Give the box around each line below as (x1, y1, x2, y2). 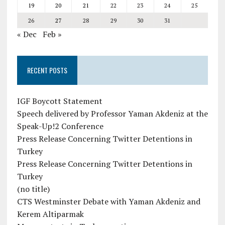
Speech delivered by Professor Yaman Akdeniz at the (17, 108, 208, 119)
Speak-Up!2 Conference (17, 121, 103, 132)
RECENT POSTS (27, 65, 67, 75)
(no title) (17, 183, 50, 194)
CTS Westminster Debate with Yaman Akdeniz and (17, 196, 200, 207)
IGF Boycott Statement (17, 95, 102, 106)
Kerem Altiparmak (17, 208, 84, 219)
